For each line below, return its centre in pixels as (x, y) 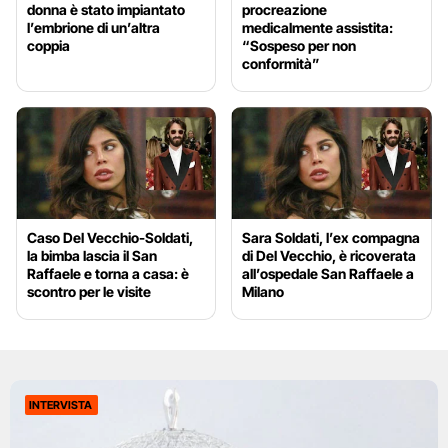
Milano (263, 292)
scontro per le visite (89, 292)
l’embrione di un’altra (93, 27)
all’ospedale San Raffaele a (328, 274)
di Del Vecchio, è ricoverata (329, 256)
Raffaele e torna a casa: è (108, 274)
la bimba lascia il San (92, 256)
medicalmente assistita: (318, 27)
